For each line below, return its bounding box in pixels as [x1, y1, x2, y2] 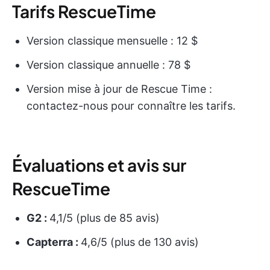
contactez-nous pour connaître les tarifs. [27, 99, 236, 113]
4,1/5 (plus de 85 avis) [49, 212, 160, 225]
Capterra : [27, 236, 81, 249]
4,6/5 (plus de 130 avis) [81, 236, 199, 249]
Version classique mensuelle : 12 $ [27, 34, 198, 48]
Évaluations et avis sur [12, 154, 186, 176]
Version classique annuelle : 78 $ [27, 58, 190, 72]
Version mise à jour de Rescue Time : [27, 83, 212, 96]
